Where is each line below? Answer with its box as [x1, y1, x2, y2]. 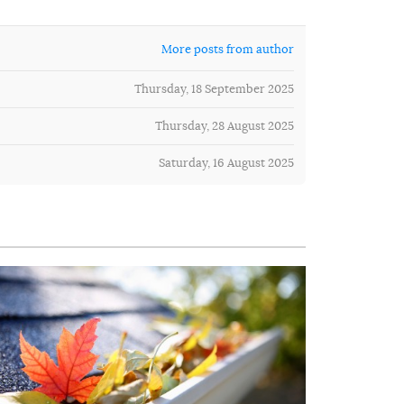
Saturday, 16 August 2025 [158, 155, 294, 171]
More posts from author [161, 41, 294, 58]
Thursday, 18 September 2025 [133, 81, 294, 97]
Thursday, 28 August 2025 [154, 118, 294, 134]
